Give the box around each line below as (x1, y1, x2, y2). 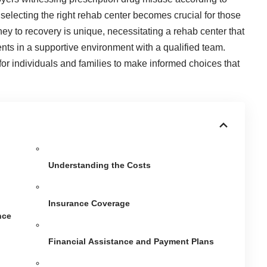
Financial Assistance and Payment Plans (48, 236, 215, 246)
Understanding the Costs (48, 160, 151, 170)
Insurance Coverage (48, 198, 131, 208)
